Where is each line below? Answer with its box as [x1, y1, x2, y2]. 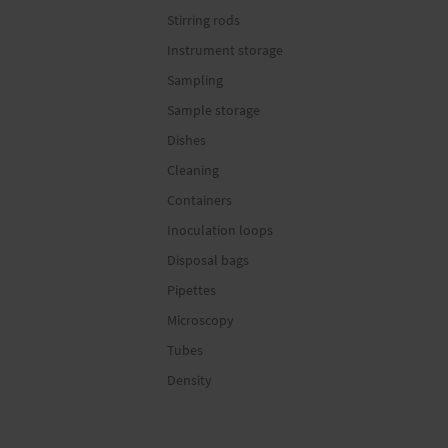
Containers [167, 191, 233, 209]
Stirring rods [167, 11, 241, 29]
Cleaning [167, 161, 220, 179]
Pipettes [167, 281, 217, 299]
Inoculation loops [167, 221, 274, 239]
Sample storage [167, 101, 261, 119]
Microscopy [167, 311, 235, 329]
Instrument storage [167, 41, 284, 59]
